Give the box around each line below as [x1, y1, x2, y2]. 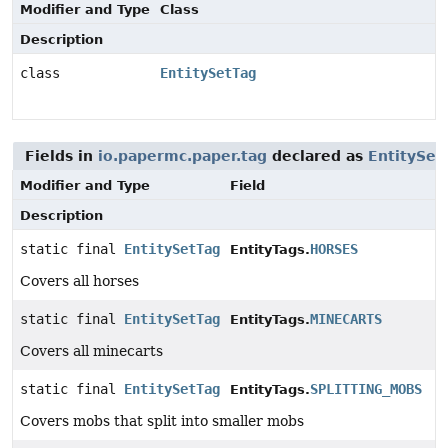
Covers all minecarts [20, 343, 163, 359]
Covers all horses [20, 273, 139, 289]
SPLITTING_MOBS [310, 381, 422, 397]
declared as [267, 148, 368, 164]
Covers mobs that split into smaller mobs [20, 413, 304, 429]
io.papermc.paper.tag [98, 148, 267, 164]
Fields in [25, 148, 98, 164]
